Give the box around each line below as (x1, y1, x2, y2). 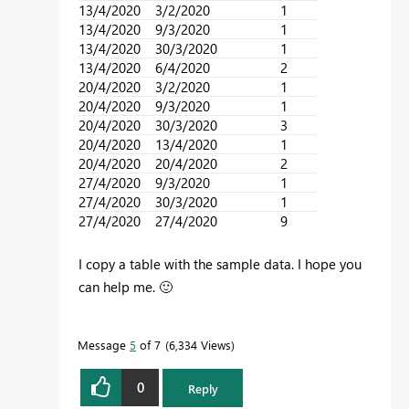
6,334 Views (169, 336, 231, 352)
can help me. (79, 277, 159, 296)
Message (78, 336, 130, 352)
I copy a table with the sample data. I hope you (79, 254, 362, 273)
